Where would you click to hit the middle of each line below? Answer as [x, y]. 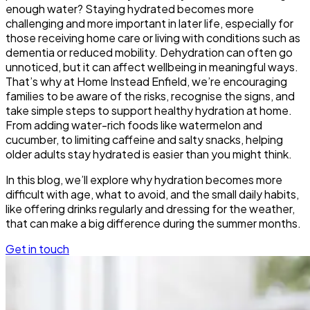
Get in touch [37, 249]
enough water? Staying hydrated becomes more [130, 9]
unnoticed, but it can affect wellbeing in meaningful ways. [152, 67]
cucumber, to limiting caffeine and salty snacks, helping [144, 140]
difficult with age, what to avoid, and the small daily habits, [152, 194]
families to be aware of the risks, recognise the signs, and [150, 96]
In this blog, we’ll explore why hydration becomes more [144, 180]
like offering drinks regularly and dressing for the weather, [150, 209]
